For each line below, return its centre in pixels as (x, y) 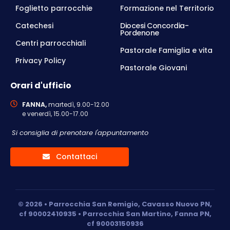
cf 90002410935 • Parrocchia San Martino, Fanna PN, (115, 214)
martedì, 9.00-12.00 (78, 104)
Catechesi (34, 25)
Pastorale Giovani (154, 68)
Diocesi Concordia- (154, 25)
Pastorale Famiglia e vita (166, 50)
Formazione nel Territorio (167, 8)
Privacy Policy (41, 60)
